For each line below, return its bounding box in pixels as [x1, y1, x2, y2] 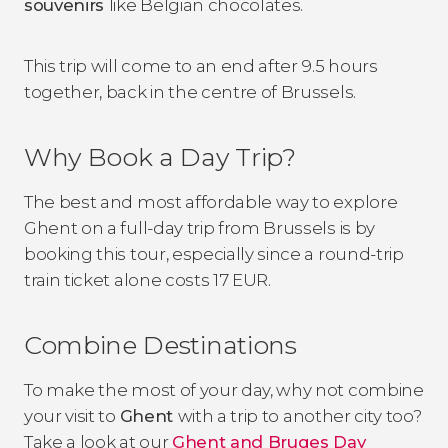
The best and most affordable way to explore [24, 191, 398, 212]
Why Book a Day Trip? [24, 141, 296, 172]
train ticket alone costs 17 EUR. [24, 269, 271, 290]
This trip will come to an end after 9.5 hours [24, 55, 378, 76]
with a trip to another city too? [177, 405, 422, 426]
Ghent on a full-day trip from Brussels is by [24, 217, 375, 238]
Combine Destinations [24, 329, 297, 360]
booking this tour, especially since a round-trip [24, 243, 404, 264]
